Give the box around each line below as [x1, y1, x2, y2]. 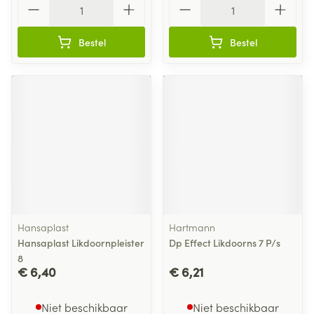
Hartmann [169, 220, 215, 234]
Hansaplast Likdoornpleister [18, 235, 144, 250]
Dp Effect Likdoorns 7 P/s [169, 235, 280, 250]
